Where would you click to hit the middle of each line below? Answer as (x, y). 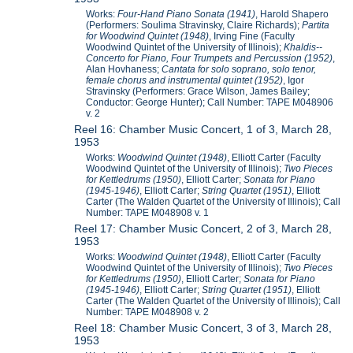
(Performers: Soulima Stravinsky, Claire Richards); (194, 25)
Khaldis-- (303, 47)
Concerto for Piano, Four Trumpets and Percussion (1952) (210, 58)
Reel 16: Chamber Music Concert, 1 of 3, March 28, (203, 129)
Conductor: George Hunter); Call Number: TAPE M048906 (210, 102)
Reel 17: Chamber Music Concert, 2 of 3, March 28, (203, 228)
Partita (316, 25)
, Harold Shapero (292, 14)
